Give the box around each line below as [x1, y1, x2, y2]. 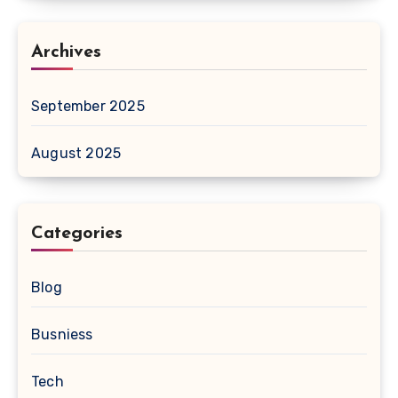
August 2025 [31, 145, 122, 163]
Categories [31, 225, 123, 243]
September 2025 [31, 98, 145, 115]
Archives [31, 44, 101, 62]
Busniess [31, 326, 93, 344]
